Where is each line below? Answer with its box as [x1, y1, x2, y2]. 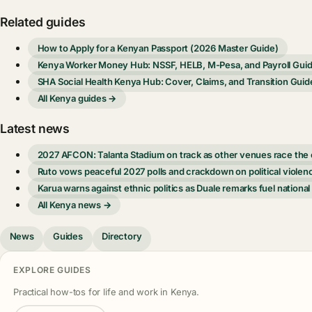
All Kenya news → [37, 198, 111, 210]
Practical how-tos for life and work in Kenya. [13, 286, 199, 297]
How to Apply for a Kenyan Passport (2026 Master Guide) [37, 42, 279, 54]
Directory [102, 231, 142, 242]
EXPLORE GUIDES [13, 265, 91, 276]
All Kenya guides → [37, 92, 117, 104]
